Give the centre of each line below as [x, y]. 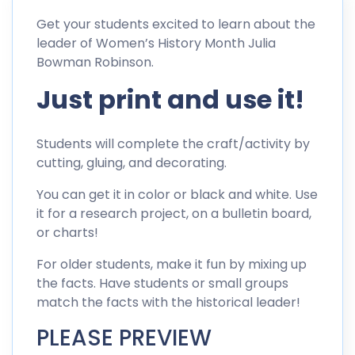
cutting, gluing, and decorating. [132, 163]
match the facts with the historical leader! [168, 303]
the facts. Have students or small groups [162, 284]
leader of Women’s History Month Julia [156, 44]
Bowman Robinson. [95, 63]
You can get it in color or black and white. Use [177, 195]
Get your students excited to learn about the [176, 25]
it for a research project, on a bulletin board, [174, 214]
